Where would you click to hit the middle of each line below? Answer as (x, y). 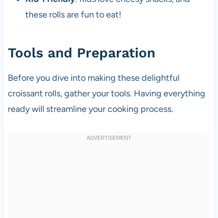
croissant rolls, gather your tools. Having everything (106, 93)
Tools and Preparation (81, 53)
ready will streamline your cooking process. (90, 109)
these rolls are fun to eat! (73, 14)
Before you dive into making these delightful (93, 78)
